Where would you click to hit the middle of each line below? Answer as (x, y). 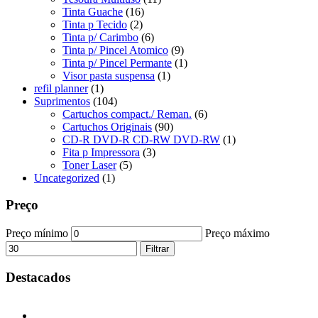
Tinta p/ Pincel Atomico (115, 50)
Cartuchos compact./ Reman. (127, 114)
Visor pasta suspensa (109, 75)
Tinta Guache (93, 11)
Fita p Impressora (101, 152)
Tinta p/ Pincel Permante (117, 62)
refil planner (61, 88)
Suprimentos (62, 101)
